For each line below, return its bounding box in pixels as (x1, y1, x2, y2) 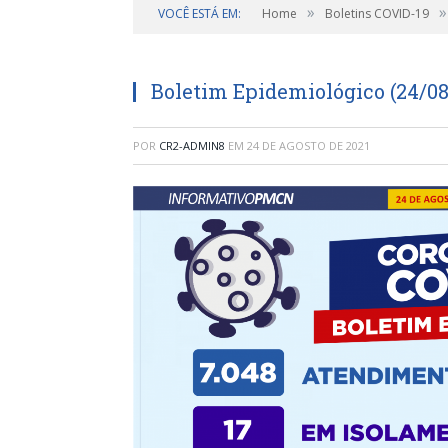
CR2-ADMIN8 (159, 138, 225, 153)
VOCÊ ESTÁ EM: (158, 5, 241, 22)
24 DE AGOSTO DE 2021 (247, 138, 370, 153)
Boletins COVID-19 (325, 5, 429, 22)
